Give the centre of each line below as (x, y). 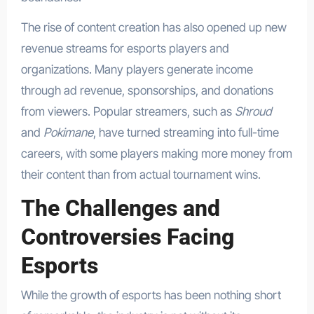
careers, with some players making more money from (156, 153)
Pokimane (68, 132)
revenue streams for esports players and (125, 48)
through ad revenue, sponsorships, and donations (147, 90)
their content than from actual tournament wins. (141, 174)
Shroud (253, 111)
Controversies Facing (127, 237)
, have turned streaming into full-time (186, 132)
